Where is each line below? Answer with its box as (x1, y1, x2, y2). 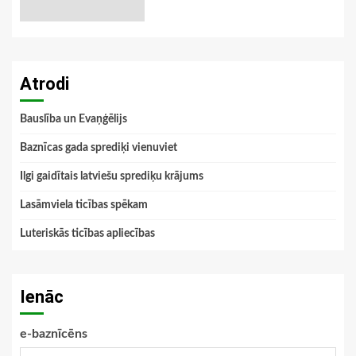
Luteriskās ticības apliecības (20, 227, 155, 239)
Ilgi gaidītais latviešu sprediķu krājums (20, 170, 203, 182)
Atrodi (20, 73, 69, 94)
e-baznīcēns (20, 327, 87, 340)
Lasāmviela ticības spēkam (20, 199, 148, 211)
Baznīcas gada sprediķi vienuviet (20, 141, 177, 153)
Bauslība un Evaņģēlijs (20, 113, 127, 125)
